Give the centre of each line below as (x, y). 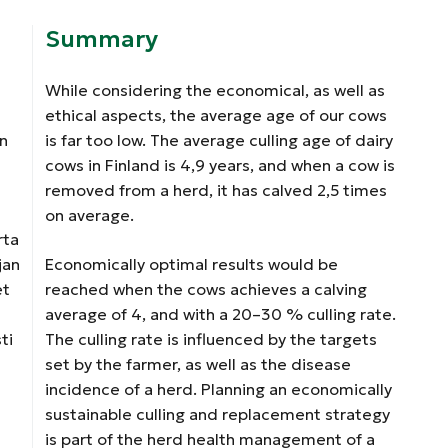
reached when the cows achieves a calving (206, 289)
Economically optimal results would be (192, 264)
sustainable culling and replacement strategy (218, 414)
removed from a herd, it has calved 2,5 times (216, 190)
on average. (90, 215)
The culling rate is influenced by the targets (211, 339)
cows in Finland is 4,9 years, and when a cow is (220, 165)
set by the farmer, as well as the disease (198, 364)
